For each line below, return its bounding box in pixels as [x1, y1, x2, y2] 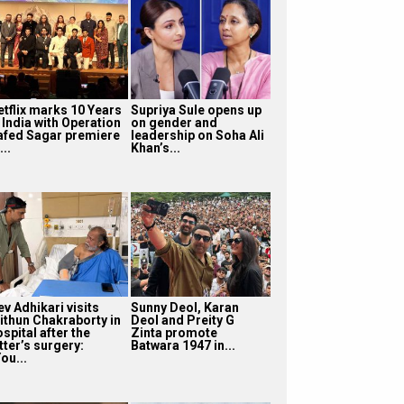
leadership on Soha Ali [130, 127, 264, 142]
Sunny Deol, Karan [130, 299, 239, 315]
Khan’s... [130, 140, 180, 155]
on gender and [130, 115, 217, 130]
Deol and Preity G [130, 312, 234, 327]
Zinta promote [130, 325, 217, 340]
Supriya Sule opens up [130, 102, 262, 117]
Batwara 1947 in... [130, 337, 235, 353]
